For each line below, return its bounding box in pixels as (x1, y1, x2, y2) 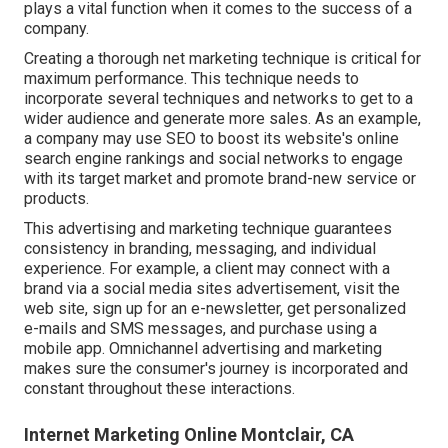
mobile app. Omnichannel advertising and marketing (24, 339, 382, 359)
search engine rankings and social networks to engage (24, 149, 403, 169)
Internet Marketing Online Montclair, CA (24, 424, 354, 446)
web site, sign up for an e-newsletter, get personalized (24, 299, 406, 319)
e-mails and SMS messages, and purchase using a (24, 319, 377, 339)
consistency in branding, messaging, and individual (24, 239, 376, 259)
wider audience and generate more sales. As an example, (24, 109, 421, 129)
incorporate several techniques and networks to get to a (24, 89, 413, 109)
